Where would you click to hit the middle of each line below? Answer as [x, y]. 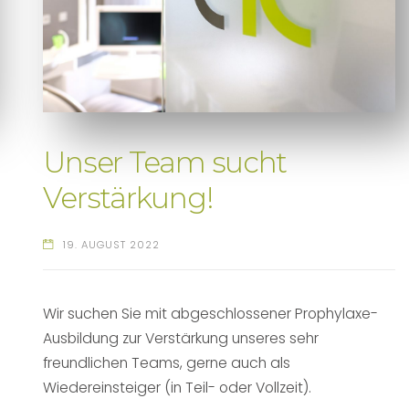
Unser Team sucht [165, 162]
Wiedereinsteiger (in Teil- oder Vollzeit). [178, 387]
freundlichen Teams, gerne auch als [167, 362]
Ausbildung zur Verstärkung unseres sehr [181, 338]
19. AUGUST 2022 [112, 245]
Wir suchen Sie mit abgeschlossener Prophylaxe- [211, 313]
